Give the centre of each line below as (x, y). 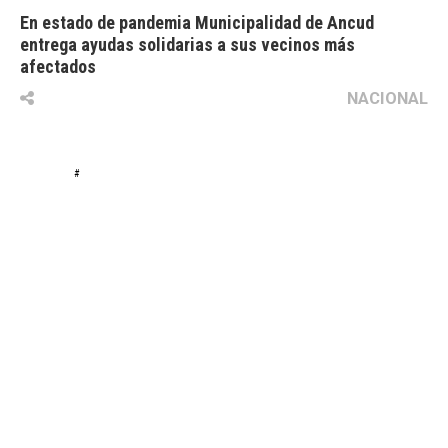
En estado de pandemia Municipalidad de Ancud (197, 23)
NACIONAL (387, 98)
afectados (58, 67)
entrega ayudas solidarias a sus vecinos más (187, 45)
